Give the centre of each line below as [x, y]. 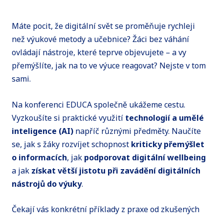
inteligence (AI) [43, 131]
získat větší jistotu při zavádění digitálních [116, 170]
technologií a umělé [164, 118]
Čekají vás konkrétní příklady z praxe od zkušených [106, 209]
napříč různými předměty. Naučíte [137, 131]
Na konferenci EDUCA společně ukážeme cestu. [99, 104]
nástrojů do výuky [47, 184]
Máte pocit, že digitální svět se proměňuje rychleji [103, 26]
